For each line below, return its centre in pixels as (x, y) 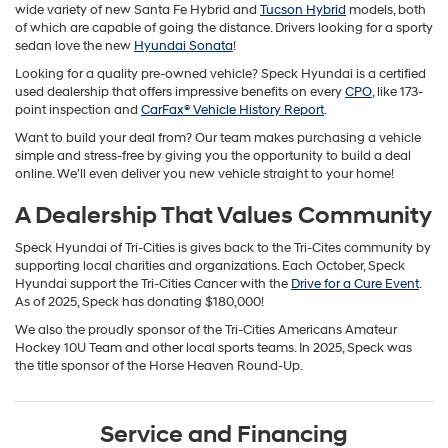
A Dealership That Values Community (223, 216)
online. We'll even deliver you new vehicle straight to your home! (204, 174)
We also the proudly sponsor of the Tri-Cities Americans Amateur (206, 330)
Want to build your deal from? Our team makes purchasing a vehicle (218, 138)
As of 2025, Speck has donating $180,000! (139, 302)
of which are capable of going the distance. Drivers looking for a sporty (224, 28)
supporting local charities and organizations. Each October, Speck (210, 266)
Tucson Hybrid (303, 10)
